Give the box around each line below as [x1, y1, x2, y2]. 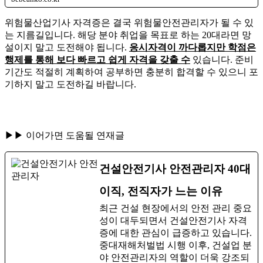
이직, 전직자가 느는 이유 [99, 184, 222, 197]
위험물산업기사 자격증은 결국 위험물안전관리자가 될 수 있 [5, 17, 254, 28]
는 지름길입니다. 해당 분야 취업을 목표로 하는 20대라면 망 [5, 29, 251, 40]
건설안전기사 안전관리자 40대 [99, 162, 251, 175]
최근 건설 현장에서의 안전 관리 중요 [99, 203, 252, 213]
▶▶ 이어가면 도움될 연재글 [5, 130, 124, 140]
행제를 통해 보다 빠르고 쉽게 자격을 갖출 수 [5, 54, 190, 65]
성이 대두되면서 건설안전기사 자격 [99, 215, 247, 225]
